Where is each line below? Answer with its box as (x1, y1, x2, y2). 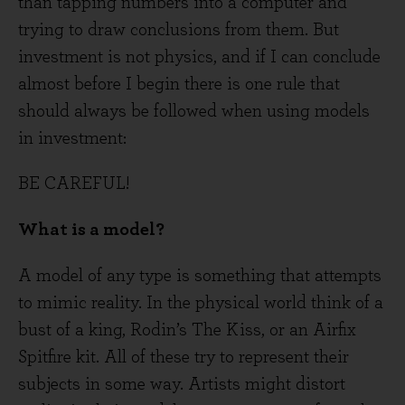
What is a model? (18, 221, 165, 239)
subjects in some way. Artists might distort (18, 375, 345, 393)
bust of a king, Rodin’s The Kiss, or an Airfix (18, 321, 356, 339)
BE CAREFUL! (18, 174, 129, 193)
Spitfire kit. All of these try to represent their (18, 348, 349, 366)
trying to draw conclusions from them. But (18, 21, 339, 39)
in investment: (18, 129, 127, 147)
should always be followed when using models (18, 102, 370, 120)
